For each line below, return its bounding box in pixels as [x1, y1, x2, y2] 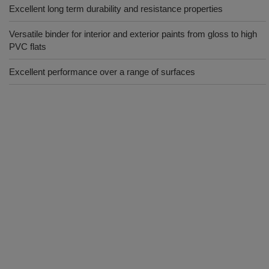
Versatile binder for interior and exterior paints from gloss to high [9, 29, 257, 39]
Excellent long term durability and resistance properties [9, 4, 223, 14]
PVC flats [9, 41, 46, 52]
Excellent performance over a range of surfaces [9, 67, 195, 77]
